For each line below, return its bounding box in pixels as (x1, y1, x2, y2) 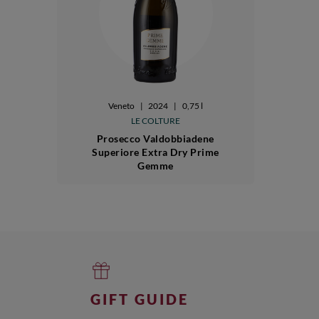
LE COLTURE (130, 115, 180, 126)
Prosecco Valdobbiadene (96, 132, 214, 145)
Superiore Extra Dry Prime (92, 145, 219, 158)
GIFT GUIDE (90, 291, 189, 308)
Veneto (108, 100, 135, 111)
